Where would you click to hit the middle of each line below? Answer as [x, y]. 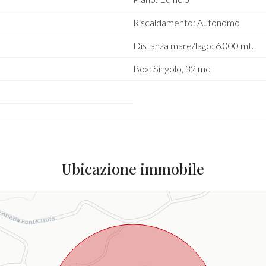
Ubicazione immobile [133, 168]
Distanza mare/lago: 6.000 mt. [193, 45]
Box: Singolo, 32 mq [172, 69]
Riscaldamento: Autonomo [186, 22]
